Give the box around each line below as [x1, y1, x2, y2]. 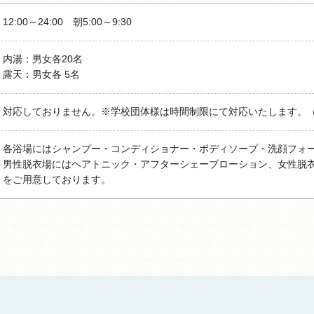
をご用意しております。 [3, 174, 111, 185]
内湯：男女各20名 [3, 53, 83, 64]
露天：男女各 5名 [3, 69, 80, 80]
